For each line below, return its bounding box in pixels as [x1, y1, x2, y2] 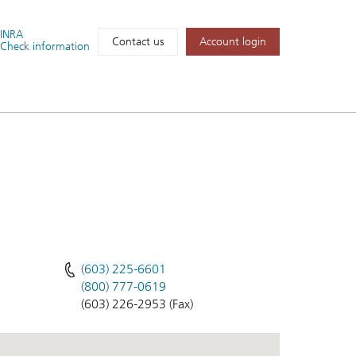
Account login [199, 35, 266, 49]
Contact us [112, 35, 164, 49]
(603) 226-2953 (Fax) [81, 296, 193, 311]
